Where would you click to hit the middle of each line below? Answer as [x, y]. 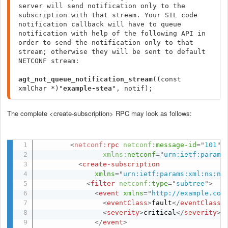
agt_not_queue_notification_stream [85, 79]
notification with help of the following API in [112, 33]
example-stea [88, 88]
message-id [176, 145]
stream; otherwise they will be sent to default [112, 51]
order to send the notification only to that [106, 42]
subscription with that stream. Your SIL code [108, 15]
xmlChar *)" [41, 88]
